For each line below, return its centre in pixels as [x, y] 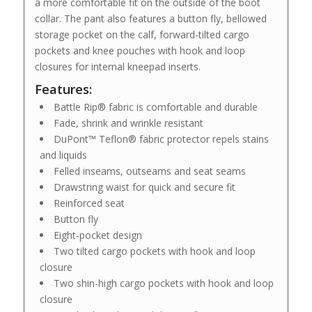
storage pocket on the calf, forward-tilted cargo [142, 35]
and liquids [63, 155]
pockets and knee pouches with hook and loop [140, 51]
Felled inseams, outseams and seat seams [149, 171]
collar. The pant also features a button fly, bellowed [150, 19]
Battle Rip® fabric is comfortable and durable [155, 107]
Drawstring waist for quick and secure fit [144, 187]
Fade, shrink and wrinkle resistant [128, 123]
